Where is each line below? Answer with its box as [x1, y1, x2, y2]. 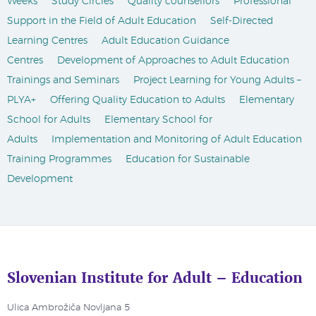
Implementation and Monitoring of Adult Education [51, 135, 302, 145]
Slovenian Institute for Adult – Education [7, 268, 303, 287]
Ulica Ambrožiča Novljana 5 [7, 303, 130, 312]
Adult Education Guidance [102, 36, 229, 46]
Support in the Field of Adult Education [7, 16, 196, 26]
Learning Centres [7, 36, 87, 46]
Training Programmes [7, 154, 111, 164]
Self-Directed [210, 16, 273, 26]
